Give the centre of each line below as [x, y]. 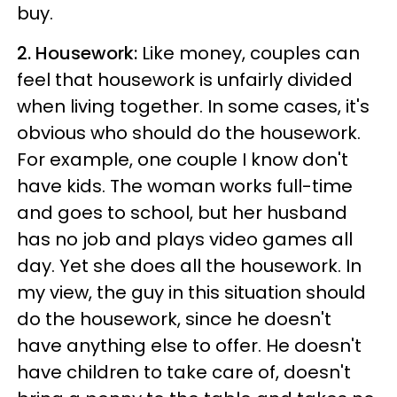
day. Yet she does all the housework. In [189, 266]
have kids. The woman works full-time [185, 186]
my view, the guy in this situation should [191, 292]
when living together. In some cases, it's [193, 106]
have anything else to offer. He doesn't [189, 346]
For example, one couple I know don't [183, 160]
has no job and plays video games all [185, 239]
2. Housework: [79, 53]
